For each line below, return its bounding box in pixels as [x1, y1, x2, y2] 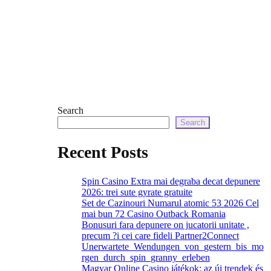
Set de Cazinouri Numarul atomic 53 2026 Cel [81, 198, 259, 209]
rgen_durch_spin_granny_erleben [81, 252, 210, 263]
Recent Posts [57, 143, 148, 162]
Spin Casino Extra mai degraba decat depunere [81, 176, 260, 187]
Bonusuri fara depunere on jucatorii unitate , [81, 220, 249, 230]
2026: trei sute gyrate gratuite [81, 187, 192, 198]
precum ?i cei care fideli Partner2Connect [81, 230, 239, 241]
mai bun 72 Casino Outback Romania [81, 209, 226, 220]
